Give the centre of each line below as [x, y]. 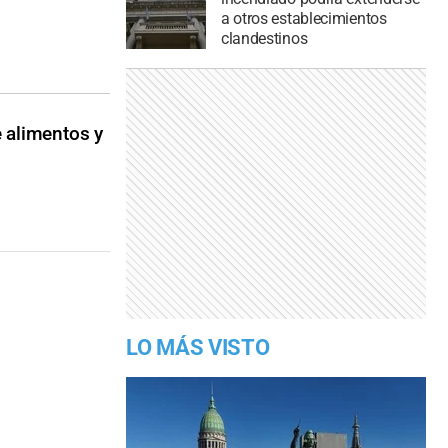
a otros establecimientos [303, 19]
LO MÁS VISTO [198, 348]
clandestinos [264, 39]
